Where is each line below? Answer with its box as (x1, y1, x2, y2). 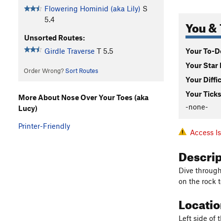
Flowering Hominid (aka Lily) (44, 4, 141, 13)
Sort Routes (65, 67, 98, 75)
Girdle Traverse (44, 46, 95, 56)
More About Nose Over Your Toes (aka (18, 92, 148, 102)
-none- (185, 102, 208, 111)
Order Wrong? (23, 67, 65, 75)
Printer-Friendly (18, 121, 70, 130)
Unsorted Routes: (24, 33, 85, 42)
